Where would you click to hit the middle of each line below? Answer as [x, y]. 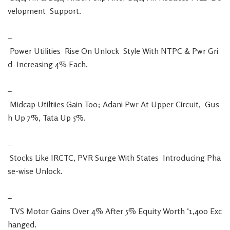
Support [64, 11]
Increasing [35, 64]
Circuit [187, 104]
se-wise [21, 171]
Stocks [21, 158]
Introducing [184, 158]
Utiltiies [51, 104]
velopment [27, 11]
